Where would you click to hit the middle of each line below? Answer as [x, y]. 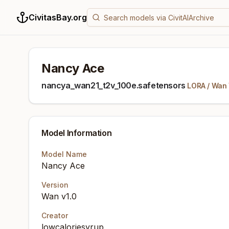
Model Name [64, 154]
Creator [55, 215]
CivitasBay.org [58, 17]
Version [55, 185]
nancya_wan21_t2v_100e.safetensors [113, 85]
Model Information [77, 133]
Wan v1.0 [59, 196]
